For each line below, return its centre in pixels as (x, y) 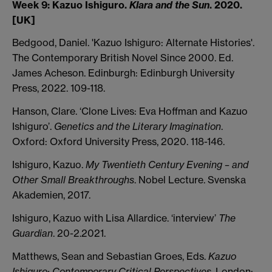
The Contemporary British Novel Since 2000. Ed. (123, 58)
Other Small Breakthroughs (73, 179)
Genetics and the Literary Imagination (138, 127)
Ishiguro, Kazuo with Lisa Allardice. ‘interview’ (115, 218)
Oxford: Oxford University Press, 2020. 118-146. (118, 142)
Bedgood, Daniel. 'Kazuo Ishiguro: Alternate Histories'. (133, 43)
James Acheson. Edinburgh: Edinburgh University (123, 73)
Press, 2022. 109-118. (59, 88)
